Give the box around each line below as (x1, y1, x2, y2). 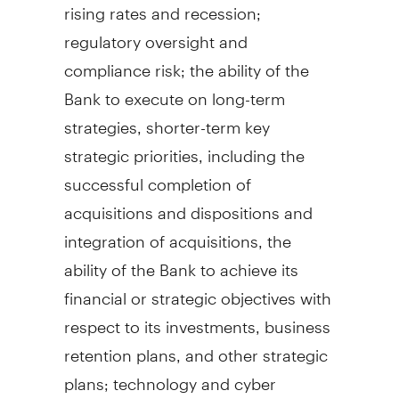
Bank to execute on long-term (63, 73, 285, 109)
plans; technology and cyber (63, 358, 276, 394)
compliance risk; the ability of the (63, 45, 309, 80)
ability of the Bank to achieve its (63, 244, 298, 280)
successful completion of (63, 159, 251, 194)
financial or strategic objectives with (63, 273, 331, 308)
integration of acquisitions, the (63, 216, 291, 251)
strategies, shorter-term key (63, 102, 270, 137)
